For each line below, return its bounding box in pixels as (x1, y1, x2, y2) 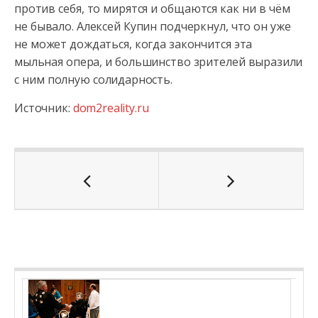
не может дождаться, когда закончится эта (14, 36, 253, 52)
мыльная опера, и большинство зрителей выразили (14, 54, 303, 70)
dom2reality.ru (72, 100, 149, 116)
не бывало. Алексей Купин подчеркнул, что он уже (14, 18, 291, 34)
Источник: (14, 100, 73, 116)
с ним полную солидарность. (14, 72, 172, 87)
